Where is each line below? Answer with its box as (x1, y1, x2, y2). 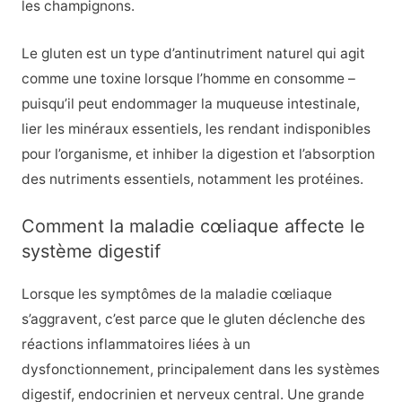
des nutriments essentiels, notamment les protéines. (21, 170, 363, 188)
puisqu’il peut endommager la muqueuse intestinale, (21, 94, 360, 112)
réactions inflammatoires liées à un (21, 336, 250, 354)
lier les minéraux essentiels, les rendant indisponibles (21, 119, 371, 137)
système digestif (21, 240, 161, 263)
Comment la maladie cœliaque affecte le (21, 215, 365, 238)
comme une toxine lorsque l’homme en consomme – (21, 69, 355, 87)
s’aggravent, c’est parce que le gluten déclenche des (21, 310, 365, 328)
